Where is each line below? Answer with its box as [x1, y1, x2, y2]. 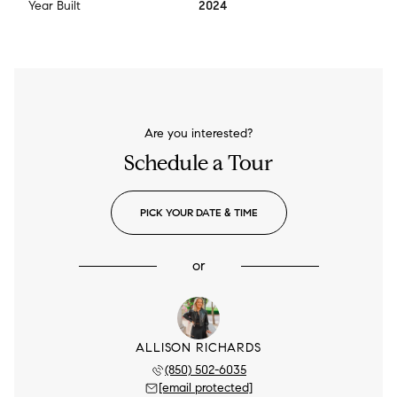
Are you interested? [144, 126, 253, 142]
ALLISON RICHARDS [136, 340, 261, 356]
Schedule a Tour [124, 150, 273, 177]
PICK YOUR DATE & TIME [139, 206, 258, 220]
